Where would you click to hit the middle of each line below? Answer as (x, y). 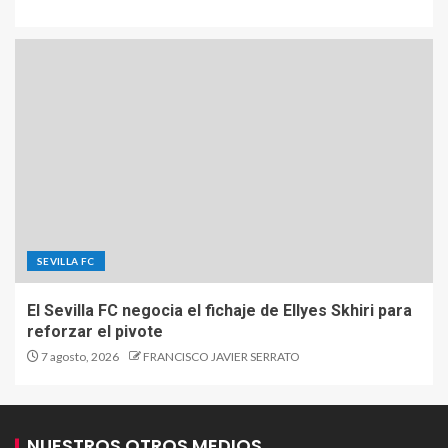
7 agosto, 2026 (79, 356)
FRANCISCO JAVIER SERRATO (221, 356)
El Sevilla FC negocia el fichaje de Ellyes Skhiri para (219, 310)
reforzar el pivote (95, 331)
